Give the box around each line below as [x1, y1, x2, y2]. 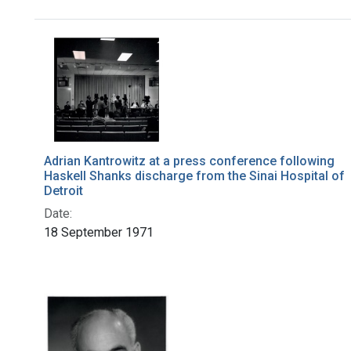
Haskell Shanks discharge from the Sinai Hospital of [44, 168, 345, 184]
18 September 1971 [44, 225, 154, 241]
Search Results [34, 31, 201, 62]
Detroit [44, 183, 83, 199]
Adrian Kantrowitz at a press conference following [44, 154, 335, 169]
